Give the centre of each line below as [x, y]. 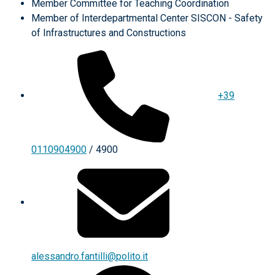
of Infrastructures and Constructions [109, 33]
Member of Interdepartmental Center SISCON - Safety [147, 18]
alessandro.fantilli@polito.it [90, 256]
